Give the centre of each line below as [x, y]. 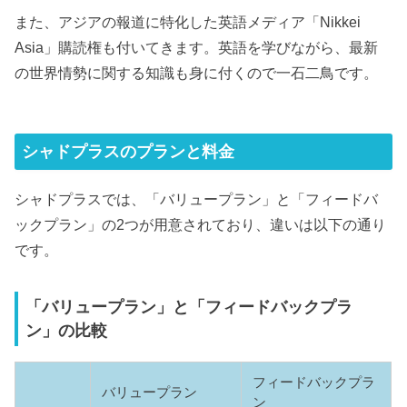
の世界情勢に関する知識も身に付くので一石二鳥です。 [197, 73]
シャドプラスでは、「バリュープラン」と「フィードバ [197, 199]
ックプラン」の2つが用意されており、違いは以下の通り [201, 224]
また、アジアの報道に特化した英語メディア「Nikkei [188, 22]
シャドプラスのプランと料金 [129, 152]
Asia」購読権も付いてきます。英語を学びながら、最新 [197, 48]
